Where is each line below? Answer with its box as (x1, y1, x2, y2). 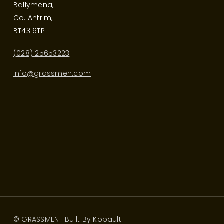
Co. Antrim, (13, 12, 53, 23)
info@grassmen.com (13, 68, 91, 78)
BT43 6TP (13, 25, 45, 36)
